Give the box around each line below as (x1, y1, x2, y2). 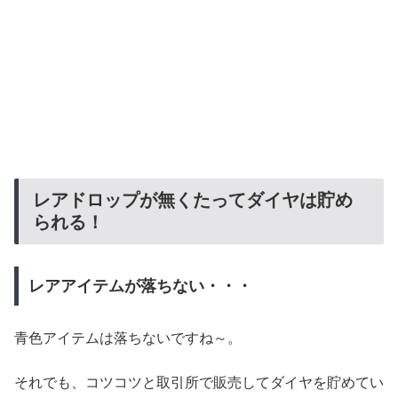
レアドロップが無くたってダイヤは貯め (33, 190, 353, 211)
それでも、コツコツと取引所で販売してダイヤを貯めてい (14, 375, 384, 391)
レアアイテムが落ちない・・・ (28, 277, 252, 296)
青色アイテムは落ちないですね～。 (14, 330, 242, 346)
